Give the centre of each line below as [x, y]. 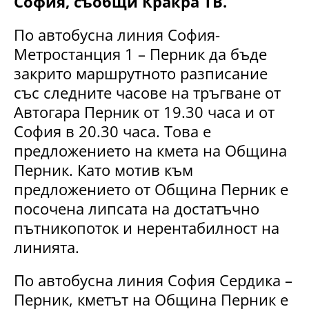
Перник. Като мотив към [103, 170]
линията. [47, 247]
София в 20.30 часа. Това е [112, 131]
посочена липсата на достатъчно [137, 209]
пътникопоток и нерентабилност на [147, 228]
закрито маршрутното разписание [141, 73]
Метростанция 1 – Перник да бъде [140, 54]
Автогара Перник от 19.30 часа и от [144, 112]
